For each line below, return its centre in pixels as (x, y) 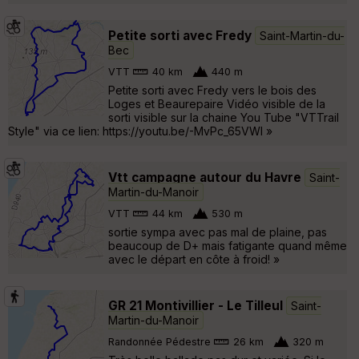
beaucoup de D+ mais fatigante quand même (228, 245)
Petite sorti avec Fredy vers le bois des (212, 90)
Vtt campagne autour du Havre (205, 177)
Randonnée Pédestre (159, 342)
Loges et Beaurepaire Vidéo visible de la (217, 103)
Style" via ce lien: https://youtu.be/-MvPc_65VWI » (140, 131)
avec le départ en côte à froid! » (194, 259)
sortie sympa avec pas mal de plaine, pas (218, 232)
